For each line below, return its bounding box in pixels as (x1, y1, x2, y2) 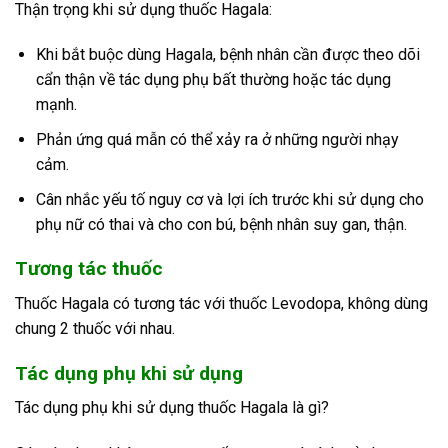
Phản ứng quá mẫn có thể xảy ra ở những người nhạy (35, 130, 399, 149)
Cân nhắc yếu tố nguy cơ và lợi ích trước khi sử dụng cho (35, 189, 424, 209)
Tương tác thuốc (15, 257, 163, 281)
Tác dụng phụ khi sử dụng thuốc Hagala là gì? (15, 398, 329, 418)
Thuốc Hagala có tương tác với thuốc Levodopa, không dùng (15, 293, 428, 313)
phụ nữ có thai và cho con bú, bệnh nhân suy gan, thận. (35, 214, 407, 234)
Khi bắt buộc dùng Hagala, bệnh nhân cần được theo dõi (35, 45, 420, 65)
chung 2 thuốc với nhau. (15, 318, 175, 338)
